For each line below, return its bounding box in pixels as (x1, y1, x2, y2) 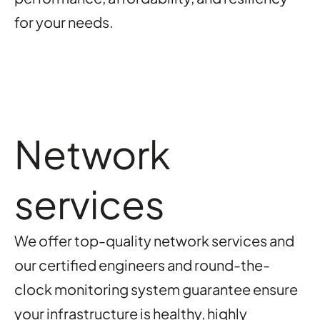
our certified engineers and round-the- (14, 256, 270, 274)
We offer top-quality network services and (14, 231, 294, 249)
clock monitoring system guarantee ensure (14, 280, 298, 298)
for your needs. (14, 13, 114, 31)
